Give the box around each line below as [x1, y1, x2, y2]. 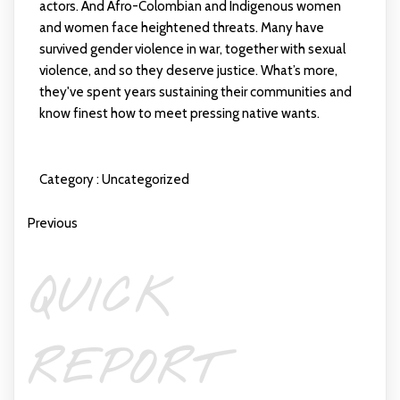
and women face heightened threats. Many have [38, 20, 324, 37]
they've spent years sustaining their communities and [38, 84, 352, 101]
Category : [38, 171, 99, 188]
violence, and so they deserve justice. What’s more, [38, 62, 337, 79]
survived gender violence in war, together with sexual [38, 41, 346, 58]
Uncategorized [101, 171, 189, 188]
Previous [28, 215, 78, 232]
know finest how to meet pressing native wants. [38, 105, 320, 122]
